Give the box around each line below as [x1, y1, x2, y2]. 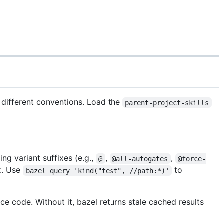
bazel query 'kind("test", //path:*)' [25, 166, 169, 175]
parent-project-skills [125, 98, 209, 107]
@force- [178, 154, 206, 163]
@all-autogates [112, 154, 168, 163]
